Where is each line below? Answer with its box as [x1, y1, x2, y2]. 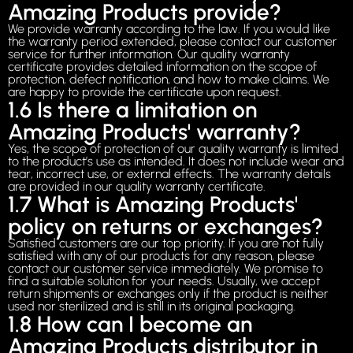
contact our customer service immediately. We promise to [8, 261, 323, 277]
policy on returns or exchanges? [8, 213, 323, 240]
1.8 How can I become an [8, 310, 252, 338]
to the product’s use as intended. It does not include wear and [8, 154, 344, 169]
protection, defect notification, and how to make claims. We [8, 72, 329, 87]
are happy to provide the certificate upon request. [8, 84, 281, 100]
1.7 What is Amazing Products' [8, 191, 298, 218]
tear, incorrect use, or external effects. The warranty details [8, 166, 331, 182]
